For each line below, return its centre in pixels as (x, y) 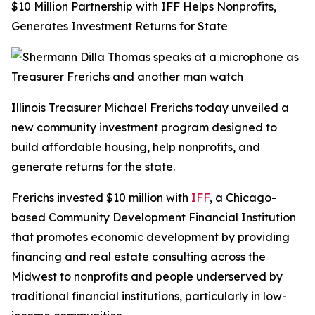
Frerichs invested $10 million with (101, 198)
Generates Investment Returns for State (120, 26)
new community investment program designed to (144, 127)
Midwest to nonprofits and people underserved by (147, 276)
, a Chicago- (243, 198)
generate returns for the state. (93, 167)
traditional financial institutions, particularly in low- (149, 296)
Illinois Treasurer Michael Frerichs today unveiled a (150, 108)
